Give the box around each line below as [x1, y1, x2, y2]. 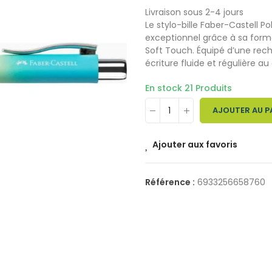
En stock [145, 82, 185, 94]
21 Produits [185, 82, 232, 94]
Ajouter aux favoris [152, 138, 237, 151]
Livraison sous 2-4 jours [145, 6, 243, 18]
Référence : [145, 176, 197, 188]
